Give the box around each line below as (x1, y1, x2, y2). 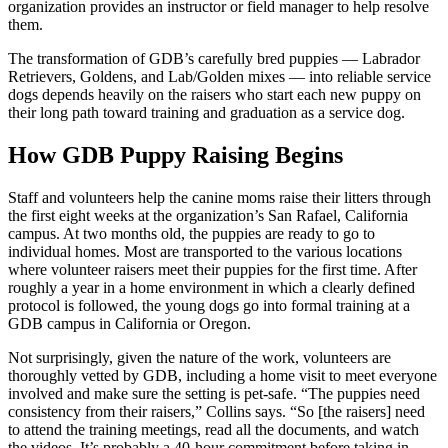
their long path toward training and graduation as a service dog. (8, 104, 405, 122)
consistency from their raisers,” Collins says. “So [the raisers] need (8, 403, 425, 421)
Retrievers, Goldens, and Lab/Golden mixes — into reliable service (8, 68, 431, 86)
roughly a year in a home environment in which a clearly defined (8, 279, 415, 297)
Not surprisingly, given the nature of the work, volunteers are (8, 349, 391, 367)
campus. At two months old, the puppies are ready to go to (8, 225, 375, 243)
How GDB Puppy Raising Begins (8, 142, 349, 169)
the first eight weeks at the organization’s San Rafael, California (8, 207, 408, 225)
